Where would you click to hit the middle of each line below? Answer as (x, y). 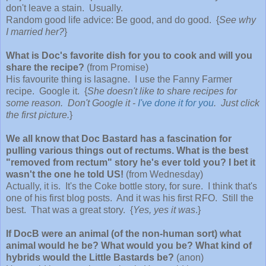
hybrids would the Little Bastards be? (91, 257)
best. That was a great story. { (69, 210)
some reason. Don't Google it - (72, 103)
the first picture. (38, 115)
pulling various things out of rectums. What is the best (127, 150)
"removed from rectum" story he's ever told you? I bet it (131, 162)
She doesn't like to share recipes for (162, 91)
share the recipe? (45, 67)
